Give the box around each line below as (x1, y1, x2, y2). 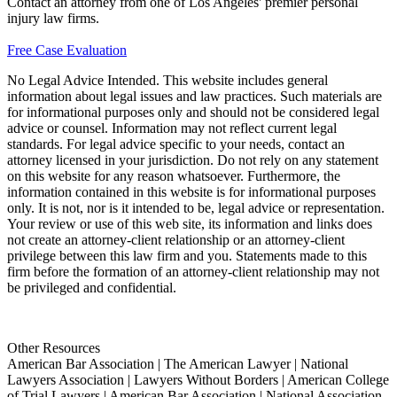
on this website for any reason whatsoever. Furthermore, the (7, 167, 340, 183)
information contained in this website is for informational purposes (7, 183, 376, 199)
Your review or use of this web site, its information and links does (7, 215, 372, 231)
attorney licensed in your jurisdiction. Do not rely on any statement (7, 152, 378, 167)
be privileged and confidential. (7, 279, 176, 295)
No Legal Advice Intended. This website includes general (7, 72, 328, 88)
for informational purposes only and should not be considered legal (7, 104, 379, 120)
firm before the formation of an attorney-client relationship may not (7, 263, 379, 279)
